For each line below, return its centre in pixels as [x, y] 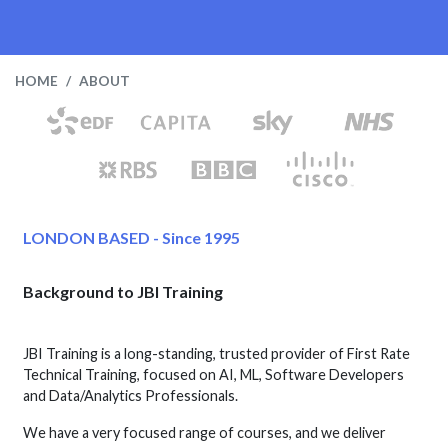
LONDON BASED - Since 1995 [132, 237]
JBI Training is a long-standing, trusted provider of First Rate [217, 353]
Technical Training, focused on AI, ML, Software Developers [214, 374]
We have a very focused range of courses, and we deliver [205, 432]
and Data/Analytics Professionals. [131, 395]
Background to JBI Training [123, 291]
